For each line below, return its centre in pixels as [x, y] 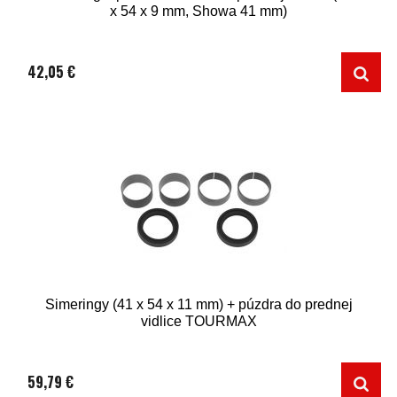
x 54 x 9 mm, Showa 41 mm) [198, 11]
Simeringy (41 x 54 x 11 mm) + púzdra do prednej [198, 304]
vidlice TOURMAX [198, 321]
